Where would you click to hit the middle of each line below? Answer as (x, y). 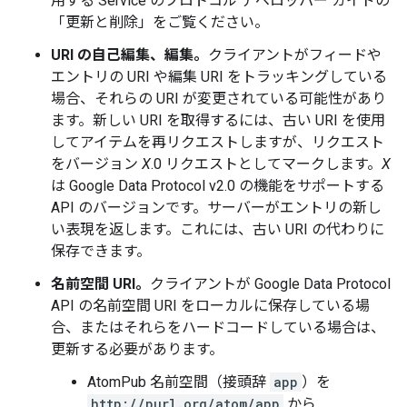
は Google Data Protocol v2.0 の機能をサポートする (218, 186)
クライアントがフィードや (295, 55)
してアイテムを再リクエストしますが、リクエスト (218, 142)
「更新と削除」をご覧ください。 (160, 22)
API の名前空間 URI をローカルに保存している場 (210, 306)
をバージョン (96, 164)
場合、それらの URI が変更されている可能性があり (218, 99)
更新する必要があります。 (137, 349)
